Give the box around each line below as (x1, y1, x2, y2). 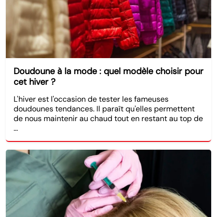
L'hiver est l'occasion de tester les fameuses (14, 93, 169, 104)
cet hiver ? (14, 76, 55, 88)
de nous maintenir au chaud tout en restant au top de (14, 113, 203, 124)
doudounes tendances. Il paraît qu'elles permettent (14, 103, 195, 114)
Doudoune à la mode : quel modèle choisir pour (14, 65, 203, 77)
